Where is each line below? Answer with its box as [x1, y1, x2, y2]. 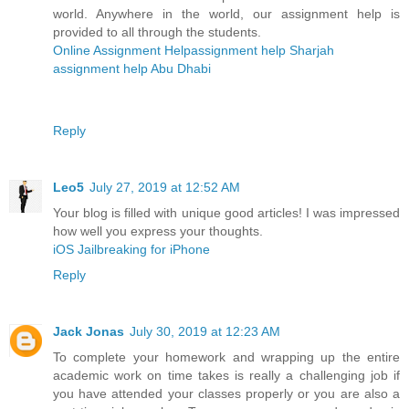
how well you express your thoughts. [53, 223, 263, 238]
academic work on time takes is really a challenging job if [53, 367, 400, 383]
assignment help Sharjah [191, 42, 334, 58]
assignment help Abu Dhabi [53, 60, 211, 76]
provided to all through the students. [53, 24, 261, 39]
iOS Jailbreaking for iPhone [53, 241, 210, 257]
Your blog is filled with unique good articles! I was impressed [53, 204, 400, 220]
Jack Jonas [53, 323, 124, 339]
